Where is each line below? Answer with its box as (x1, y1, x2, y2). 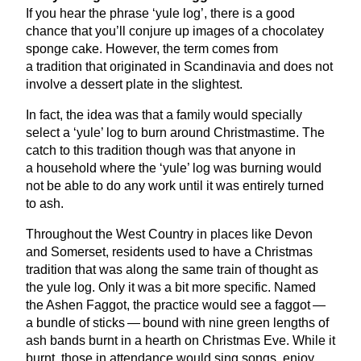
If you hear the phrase (26, 6, 152, 21)
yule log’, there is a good (156, 6, 295, 21)
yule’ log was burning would (163, 161, 322, 176)
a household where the (26, 161, 160, 176)
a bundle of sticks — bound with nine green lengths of (26, 316, 329, 330)
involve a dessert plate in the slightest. (26, 77, 243, 92)
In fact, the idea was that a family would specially (26, 108, 302, 122)
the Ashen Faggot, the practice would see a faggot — (26, 298, 328, 313)
